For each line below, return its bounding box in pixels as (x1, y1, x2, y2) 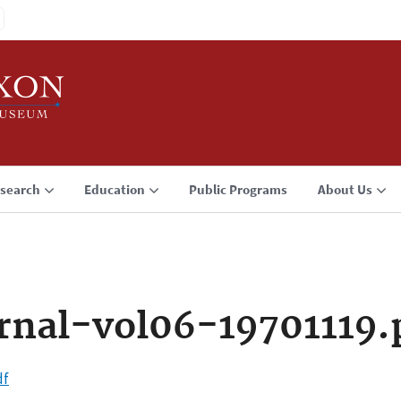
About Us (318, 181, 372, 198)
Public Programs (189, 181, 287, 198)
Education (84, 181, 145, 198)
